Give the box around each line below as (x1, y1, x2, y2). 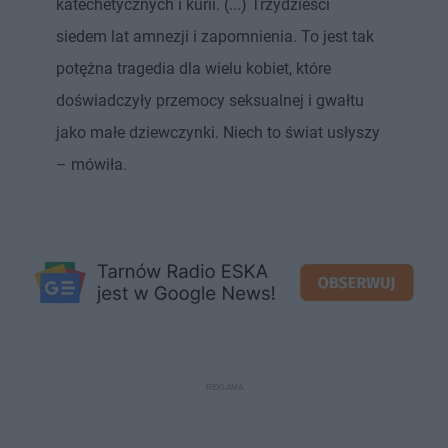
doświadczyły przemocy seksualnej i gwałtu (56, 91, 364, 111)
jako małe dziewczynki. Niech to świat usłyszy (56, 123, 380, 143)
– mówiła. (56, 155, 127, 175)
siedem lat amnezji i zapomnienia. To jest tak (56, 27, 374, 47)
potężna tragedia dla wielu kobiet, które (56, 59, 331, 79)
